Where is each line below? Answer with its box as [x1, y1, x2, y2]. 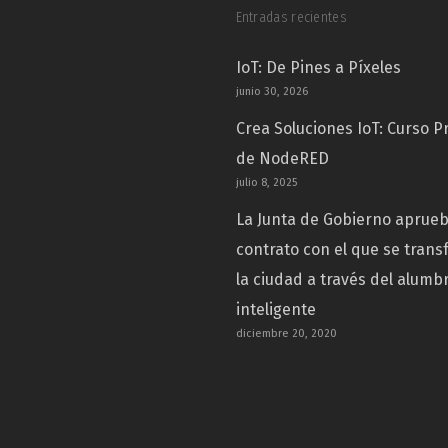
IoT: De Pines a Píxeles [235, 58, 401, 78]
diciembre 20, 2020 [235, 327, 337, 341]
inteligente [235, 300, 316, 320]
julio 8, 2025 [235, 176, 297, 190]
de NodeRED [235, 149, 329, 169]
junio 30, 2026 [235, 85, 308, 99]
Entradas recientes [235, 9, 347, 27]
